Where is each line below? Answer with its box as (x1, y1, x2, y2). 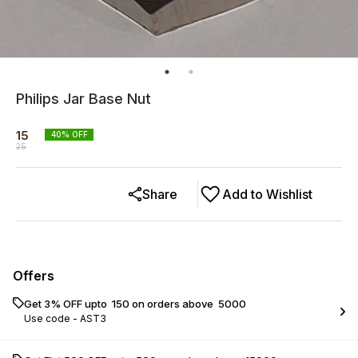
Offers (13, 268, 54, 284)
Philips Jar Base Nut (16, 90, 151, 107)
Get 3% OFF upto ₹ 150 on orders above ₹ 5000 (24, 297, 246, 310)
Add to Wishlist (222, 186, 312, 202)
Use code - (24, 312, 80, 324)
